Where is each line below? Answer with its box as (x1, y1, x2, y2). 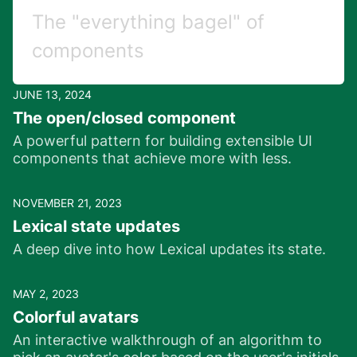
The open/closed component (13, 108, 236, 128)
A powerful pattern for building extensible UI (13, 132, 312, 150)
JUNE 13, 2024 (13, 88, 92, 102)
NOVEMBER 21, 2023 (13, 196, 122, 210)
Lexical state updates (13, 217, 180, 237)
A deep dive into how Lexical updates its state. (13, 241, 326, 258)
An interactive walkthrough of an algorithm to (13, 331, 322, 349)
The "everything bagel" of (32, 10, 265, 34)
